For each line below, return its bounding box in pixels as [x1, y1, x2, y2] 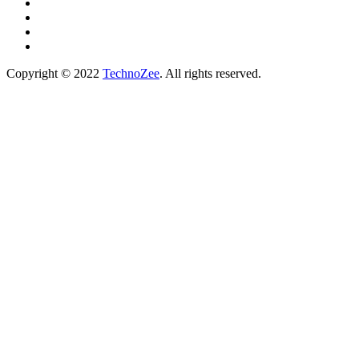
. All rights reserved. [159, 66, 261, 80]
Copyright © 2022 [6, 66, 103, 80]
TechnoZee [103, 66, 159, 80]
